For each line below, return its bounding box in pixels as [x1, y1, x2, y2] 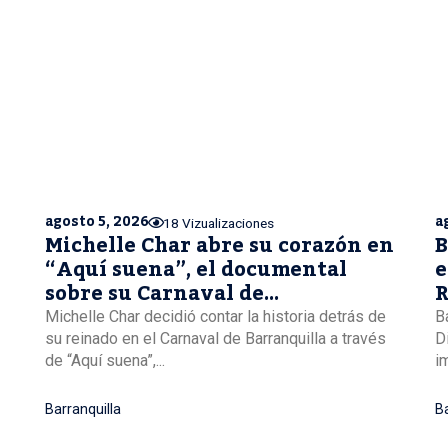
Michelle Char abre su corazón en [44, 226, 394, 267]
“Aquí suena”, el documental [44, 250, 347, 291]
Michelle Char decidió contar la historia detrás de [44, 307, 386, 327]
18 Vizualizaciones [163, 215, 275, 232]
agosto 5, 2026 [44, 208, 149, 236]
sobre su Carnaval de [44, 274, 264, 315]
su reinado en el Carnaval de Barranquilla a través [44, 329, 386, 349]
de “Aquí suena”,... [44, 351, 165, 371]
